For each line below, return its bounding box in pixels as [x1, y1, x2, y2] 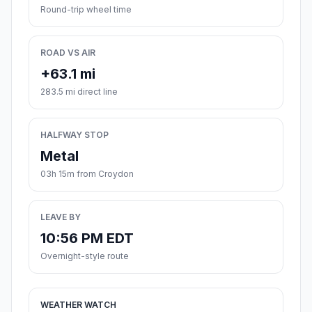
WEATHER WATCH [40, 299, 116, 311]
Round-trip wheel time [40, 4, 132, 15]
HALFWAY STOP [40, 130, 109, 141]
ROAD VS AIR [40, 47, 95, 58]
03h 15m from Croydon [40, 169, 134, 180]
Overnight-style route [40, 251, 129, 262]
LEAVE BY [40, 212, 81, 223]
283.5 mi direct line [40, 86, 118, 97]
